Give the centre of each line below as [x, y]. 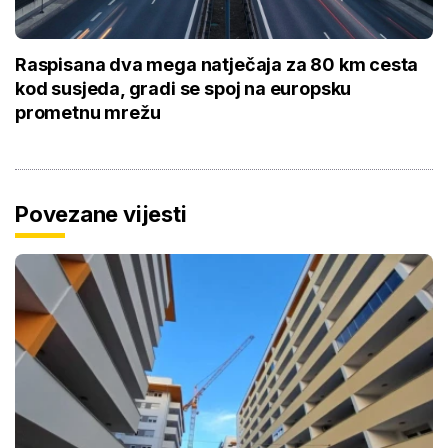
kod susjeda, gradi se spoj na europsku [183, 89]
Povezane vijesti [101, 214]
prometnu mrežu [88, 113]
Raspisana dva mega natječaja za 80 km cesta [217, 65]
